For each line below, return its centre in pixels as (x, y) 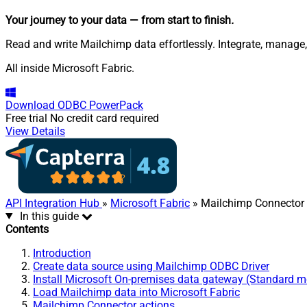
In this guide (49, 216)
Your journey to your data (66, 20)
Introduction (62, 253)
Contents (27, 229)
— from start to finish (180, 20)
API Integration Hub (54, 203)
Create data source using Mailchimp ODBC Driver (151, 266)
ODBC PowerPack (100, 105)
